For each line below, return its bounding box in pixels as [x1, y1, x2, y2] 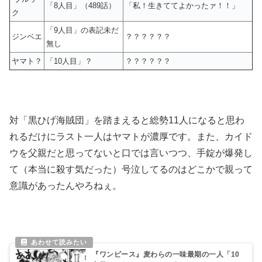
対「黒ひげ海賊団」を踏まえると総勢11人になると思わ [9, 115, 244, 126]
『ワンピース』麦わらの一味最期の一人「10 [92, 250, 240, 258]
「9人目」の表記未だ [46, 25, 119, 35]
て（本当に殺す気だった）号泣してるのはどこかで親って [9, 164, 253, 175]
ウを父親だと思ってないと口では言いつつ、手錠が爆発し [9, 148, 253, 158]
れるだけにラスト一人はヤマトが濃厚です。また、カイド [9, 132, 253, 142]
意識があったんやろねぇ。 [9, 181, 122, 191]
